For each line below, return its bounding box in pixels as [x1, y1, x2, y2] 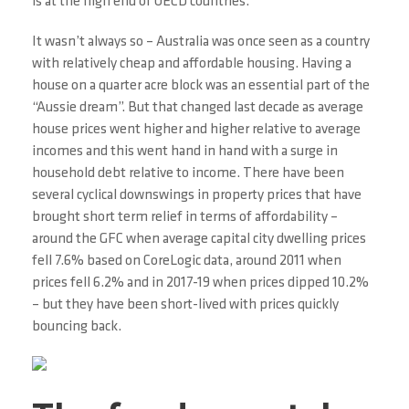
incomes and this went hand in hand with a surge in [32, 144, 338, 159]
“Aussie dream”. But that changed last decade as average [32, 100, 363, 115]
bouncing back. [32, 320, 121, 334]
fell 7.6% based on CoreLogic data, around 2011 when [32, 254, 341, 268]
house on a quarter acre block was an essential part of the [32, 79, 370, 93]
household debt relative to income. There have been [32, 166, 344, 181]
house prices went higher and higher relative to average [32, 122, 361, 137]
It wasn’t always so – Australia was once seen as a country [32, 35, 370, 49]
